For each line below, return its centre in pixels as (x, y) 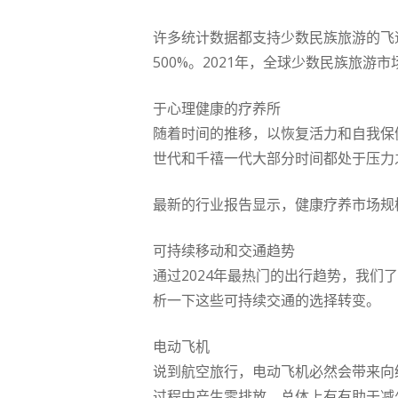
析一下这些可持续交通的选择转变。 (267, 300)
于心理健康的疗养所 (217, 108)
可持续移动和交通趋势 (224, 251)
